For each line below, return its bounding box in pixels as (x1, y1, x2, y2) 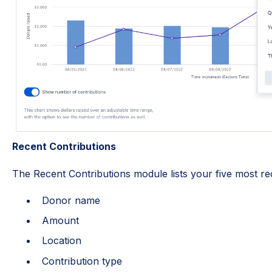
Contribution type (41, 254, 122, 267)
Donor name (41, 194, 100, 206)
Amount (41, 214, 79, 227)
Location (41, 234, 81, 247)
